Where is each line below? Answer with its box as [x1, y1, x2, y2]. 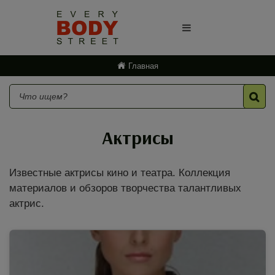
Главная [128, 61, 158, 71]
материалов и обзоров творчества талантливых [9, 182, 241, 194]
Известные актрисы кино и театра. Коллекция [9, 167, 230, 179]
